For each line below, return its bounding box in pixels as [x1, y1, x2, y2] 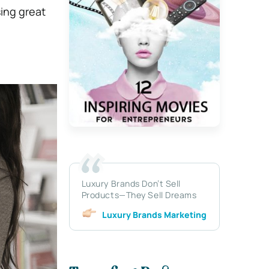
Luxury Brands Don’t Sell [81, 177, 181, 189]
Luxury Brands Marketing [101, 208, 207, 220]
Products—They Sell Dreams [81, 189, 197, 201]
